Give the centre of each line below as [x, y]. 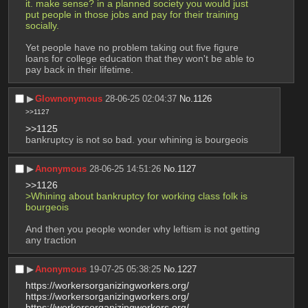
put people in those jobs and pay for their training [132, 15]
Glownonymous [69, 99]
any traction [51, 240]
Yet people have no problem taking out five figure [132, 48]
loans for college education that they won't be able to [140, 59]
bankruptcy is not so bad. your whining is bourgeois [136, 139]
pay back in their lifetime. [79, 70]
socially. [42, 26]
